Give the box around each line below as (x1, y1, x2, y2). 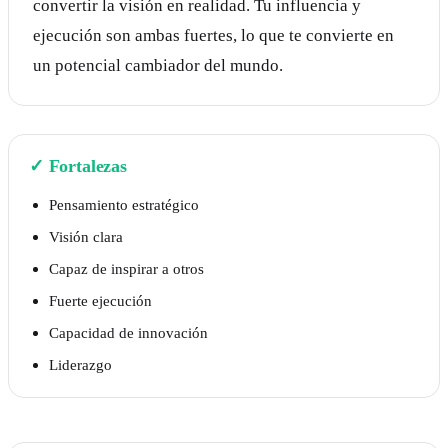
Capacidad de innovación (49, 324, 208, 342)
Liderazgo (49, 356, 112, 374)
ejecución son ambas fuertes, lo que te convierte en (33, 26, 394, 46)
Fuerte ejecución (49, 292, 152, 310)
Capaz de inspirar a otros (49, 260, 204, 278)
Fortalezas (48, 156, 127, 177)
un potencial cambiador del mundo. (33, 56, 283, 76)
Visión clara (49, 228, 123, 246)
